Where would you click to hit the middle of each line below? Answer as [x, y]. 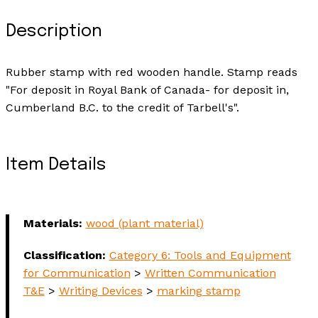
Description [54, 32]
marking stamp [198, 291]
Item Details [56, 165]
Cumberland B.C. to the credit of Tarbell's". [122, 108]
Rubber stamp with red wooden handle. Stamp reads [151, 72]
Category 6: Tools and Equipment [200, 256]
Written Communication [210, 273]
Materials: [53, 224]
